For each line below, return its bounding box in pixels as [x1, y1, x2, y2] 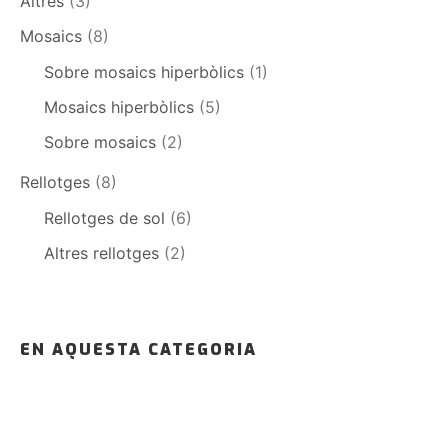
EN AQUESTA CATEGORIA [20, 339, 257, 361]
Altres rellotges [44, 243, 159, 264]
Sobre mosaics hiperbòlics [44, 61, 244, 82]
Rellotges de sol [44, 208, 165, 229]
